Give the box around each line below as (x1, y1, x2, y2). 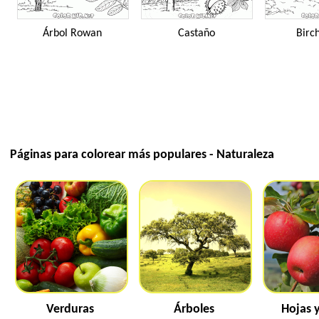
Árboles (174, 303, 214, 316)
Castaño (177, 28, 215, 39)
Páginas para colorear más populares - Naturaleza (10, 148, 274, 162)
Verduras (46, 303, 94, 316)
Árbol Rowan (43, 28, 102, 39)
